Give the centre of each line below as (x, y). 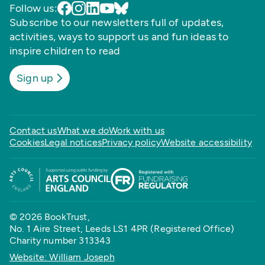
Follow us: (33, 8)
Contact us (33, 130)
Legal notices (73, 142)
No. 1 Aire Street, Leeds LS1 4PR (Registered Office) (122, 229)
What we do (83, 130)
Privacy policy (132, 142)
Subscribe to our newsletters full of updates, (117, 22)
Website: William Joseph (62, 257)
